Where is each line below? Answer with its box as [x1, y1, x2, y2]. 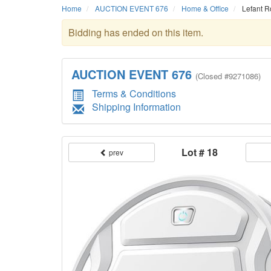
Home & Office [181, 3, 229, 14]
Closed [198, 70, 222, 82]
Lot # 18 [181, 145, 218, 159]
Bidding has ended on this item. [68, 25, 203, 40]
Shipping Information [92, 100, 181, 114]
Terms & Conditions [92, 87, 176, 101]
